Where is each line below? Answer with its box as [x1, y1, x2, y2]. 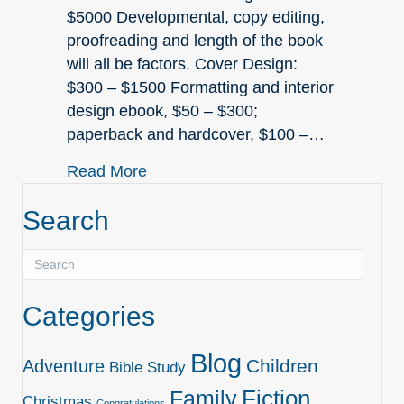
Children [246, 354, 318, 376]
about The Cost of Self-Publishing [146, 161, 388, 179]
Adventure [23, 355, 105, 376]
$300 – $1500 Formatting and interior [67, 78, 334, 96]
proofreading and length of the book [67, 31, 323, 50]
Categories [23, 300, 155, 331]
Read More [67, 161, 147, 180]
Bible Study [109, 358, 186, 376]
